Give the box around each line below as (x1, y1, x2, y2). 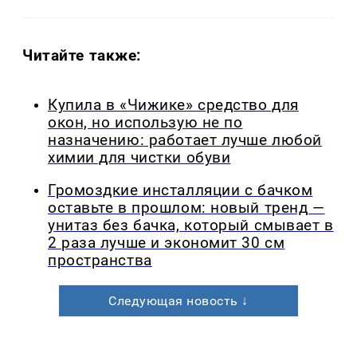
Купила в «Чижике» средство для (48, 96, 299, 115)
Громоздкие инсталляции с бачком (48, 182, 313, 200)
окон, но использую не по (48, 114, 243, 132)
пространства (48, 252, 152, 270)
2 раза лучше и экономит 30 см (48, 234, 285, 253)
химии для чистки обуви (48, 149, 231, 167)
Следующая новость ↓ (108, 293, 249, 309)
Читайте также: (22, 46, 142, 65)
